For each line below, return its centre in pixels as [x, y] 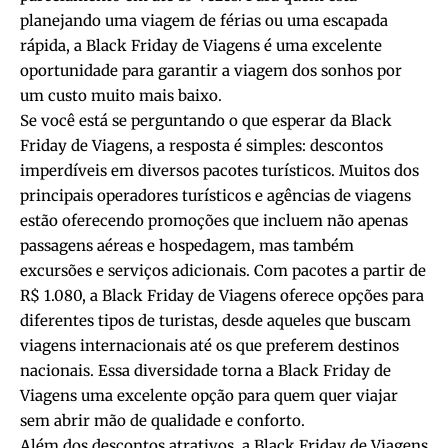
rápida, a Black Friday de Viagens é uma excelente [201, 45]
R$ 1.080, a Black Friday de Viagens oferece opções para [222, 295]
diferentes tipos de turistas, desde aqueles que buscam [215, 320]
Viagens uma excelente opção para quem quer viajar [209, 395]
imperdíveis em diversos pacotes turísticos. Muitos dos [219, 170]
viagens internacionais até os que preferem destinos [209, 345]
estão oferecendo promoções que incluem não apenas [214, 220]
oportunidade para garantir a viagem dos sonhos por [211, 70]
